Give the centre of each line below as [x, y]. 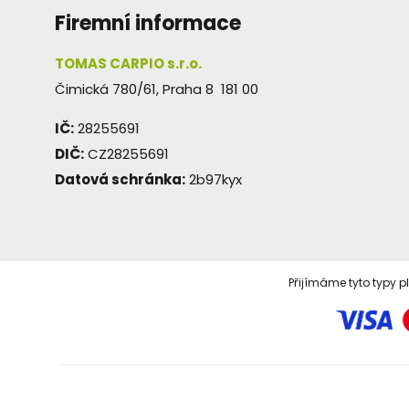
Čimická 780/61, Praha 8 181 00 [157, 89]
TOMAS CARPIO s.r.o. [128, 64]
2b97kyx [214, 180]
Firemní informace [148, 24]
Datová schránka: [120, 180]
